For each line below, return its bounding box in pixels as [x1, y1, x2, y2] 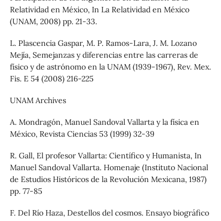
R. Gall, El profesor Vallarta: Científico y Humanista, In [9, 150, 202, 160]
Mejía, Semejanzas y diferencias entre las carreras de [9, 49, 198, 60]
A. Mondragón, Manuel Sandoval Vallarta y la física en [9, 116, 199, 127]
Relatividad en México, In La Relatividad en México [9, 4, 189, 14]
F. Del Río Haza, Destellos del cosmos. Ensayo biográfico [9, 207, 209, 218]
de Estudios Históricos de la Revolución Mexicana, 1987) [9, 174, 207, 184]
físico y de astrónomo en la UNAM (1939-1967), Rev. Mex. [9, 61, 211, 72]
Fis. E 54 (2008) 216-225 [9, 73, 94, 83]
